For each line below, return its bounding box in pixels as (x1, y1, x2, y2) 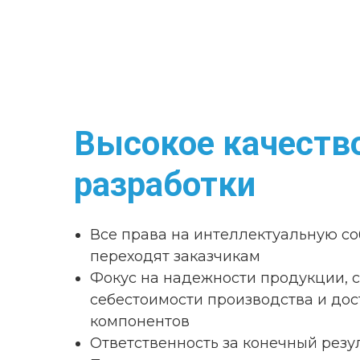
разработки (74, 165, 256, 204)
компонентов (90, 313, 190, 330)
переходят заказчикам (90, 247, 260, 265)
